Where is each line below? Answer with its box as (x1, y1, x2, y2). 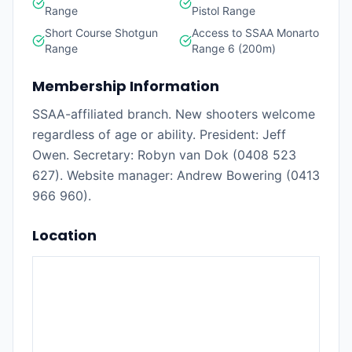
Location (32, 225, 97, 245)
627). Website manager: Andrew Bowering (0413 (32, 167, 320, 183)
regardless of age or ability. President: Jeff (32, 126, 286, 142)
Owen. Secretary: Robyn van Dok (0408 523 (32, 147, 296, 163)
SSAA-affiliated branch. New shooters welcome (32, 106, 315, 122)
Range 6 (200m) (192, 42, 276, 55)
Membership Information (32, 76, 219, 96)
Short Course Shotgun (45, 26, 158, 39)
